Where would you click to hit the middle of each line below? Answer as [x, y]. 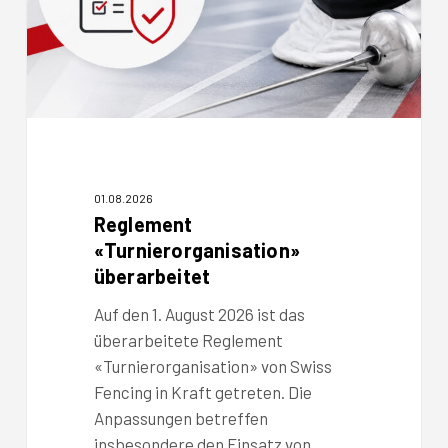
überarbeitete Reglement [188, 339]
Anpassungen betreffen [180, 417]
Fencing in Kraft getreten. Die [202, 391]
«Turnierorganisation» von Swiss [212, 365]
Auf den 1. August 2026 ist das [199, 313]
